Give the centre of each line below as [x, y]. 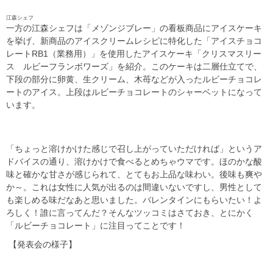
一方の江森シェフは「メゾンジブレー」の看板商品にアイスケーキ [134, 28]
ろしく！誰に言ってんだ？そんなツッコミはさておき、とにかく [130, 213]
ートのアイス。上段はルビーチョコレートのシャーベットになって [134, 92]
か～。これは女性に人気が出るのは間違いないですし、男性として [134, 187]
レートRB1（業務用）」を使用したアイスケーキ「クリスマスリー [134, 54]
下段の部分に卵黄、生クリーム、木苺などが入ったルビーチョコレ [134, 79]
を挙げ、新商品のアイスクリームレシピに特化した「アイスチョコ [134, 41]
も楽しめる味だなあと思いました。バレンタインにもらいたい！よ [134, 200]
